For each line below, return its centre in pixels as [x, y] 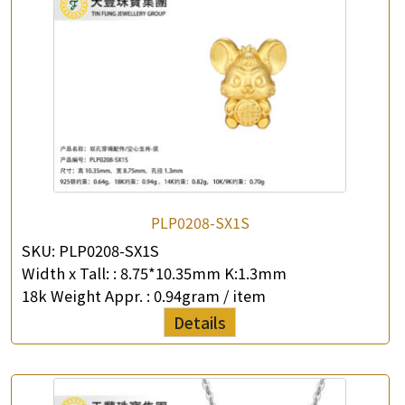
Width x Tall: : [69, 273]
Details [200, 322]
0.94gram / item [210, 295]
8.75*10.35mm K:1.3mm [203, 273]
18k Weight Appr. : [88, 295]
